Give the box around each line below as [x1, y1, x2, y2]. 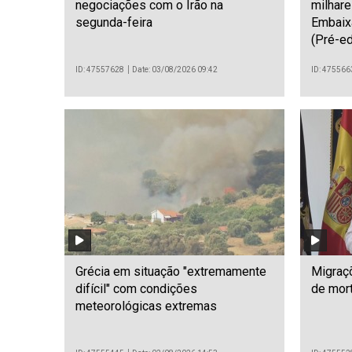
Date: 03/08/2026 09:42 [132, 64, 218, 74]
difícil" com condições [75, 281, 197, 297]
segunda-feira [75, 14, 152, 30]
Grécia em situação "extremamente [75, 264, 266, 280]
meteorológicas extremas [75, 299, 217, 314]
